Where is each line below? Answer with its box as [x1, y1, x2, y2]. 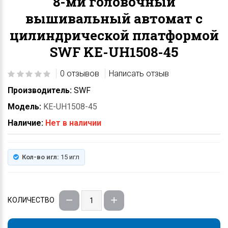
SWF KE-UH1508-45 [50, 43, 178, 61]
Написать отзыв [108, 68, 169, 78]
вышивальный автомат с [25, 9, 203, 27]
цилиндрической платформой [9, 26, 219, 44]
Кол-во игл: [22, 153, 59, 161]
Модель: [8, 101, 41, 111]
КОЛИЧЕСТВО [8, 195, 54, 204]
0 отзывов [60, 68, 99, 78]
